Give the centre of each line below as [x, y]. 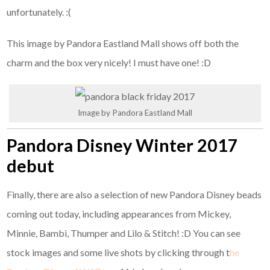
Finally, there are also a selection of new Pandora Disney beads [134, 194]
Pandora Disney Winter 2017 [123, 145]
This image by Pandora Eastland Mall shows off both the [123, 43]
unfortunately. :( [39, 12]
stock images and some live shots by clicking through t [118, 252]
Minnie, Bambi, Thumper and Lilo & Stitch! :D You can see [124, 233]
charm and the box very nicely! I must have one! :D [109, 63]
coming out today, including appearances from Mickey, [119, 213]
